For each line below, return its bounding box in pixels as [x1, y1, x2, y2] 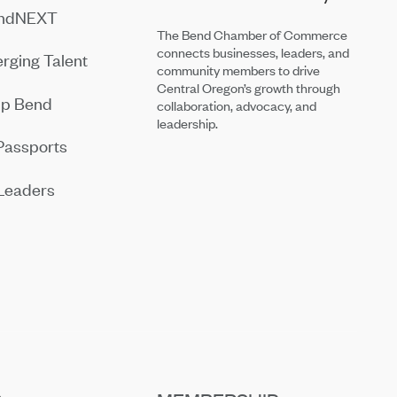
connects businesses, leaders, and [157, 43, 350, 61]
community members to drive [157, 60, 321, 79]
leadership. [157, 113, 219, 132]
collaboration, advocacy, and [157, 96, 317, 114]
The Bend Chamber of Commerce [157, 25, 348, 43]
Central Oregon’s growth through [157, 78, 341, 97]
